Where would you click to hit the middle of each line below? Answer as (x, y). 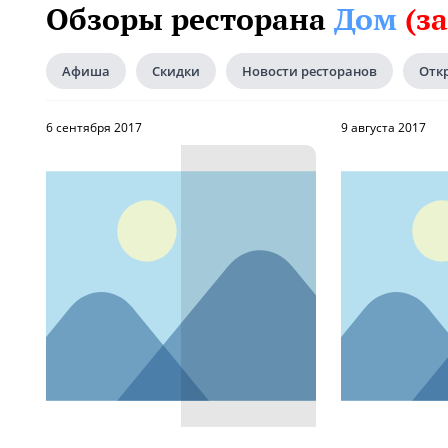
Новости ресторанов (309, 71)
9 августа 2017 (383, 127)
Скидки (176, 71)
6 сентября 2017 (94, 127)
